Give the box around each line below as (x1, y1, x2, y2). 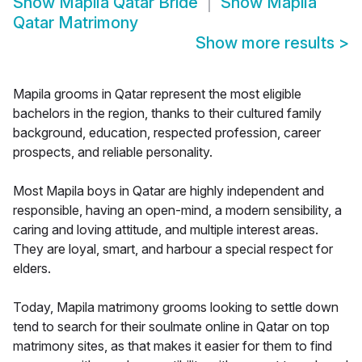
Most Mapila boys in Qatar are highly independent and (13, 183, 324, 200)
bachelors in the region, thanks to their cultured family (13, 105, 322, 122)
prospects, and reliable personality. (13, 144, 213, 161)
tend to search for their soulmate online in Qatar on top (13, 318, 330, 335)
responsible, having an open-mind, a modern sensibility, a (13, 202, 342, 219)
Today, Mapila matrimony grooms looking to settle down (13, 299, 339, 316)
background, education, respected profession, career (13, 124, 321, 141)
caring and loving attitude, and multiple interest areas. (13, 221, 318, 238)
